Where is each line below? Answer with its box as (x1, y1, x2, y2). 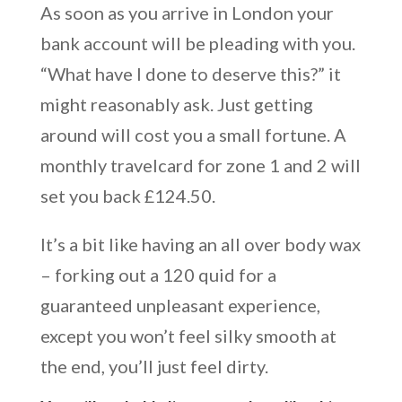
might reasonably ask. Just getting (39, 92, 313, 115)
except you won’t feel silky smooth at (39, 324, 336, 346)
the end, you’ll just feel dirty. (39, 354, 268, 377)
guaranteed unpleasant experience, (39, 293, 320, 316)
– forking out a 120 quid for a (39, 263, 276, 285)
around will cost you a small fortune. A (39, 123, 346, 145)
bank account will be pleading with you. (39, 31, 355, 54)
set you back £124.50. (39, 184, 215, 206)
